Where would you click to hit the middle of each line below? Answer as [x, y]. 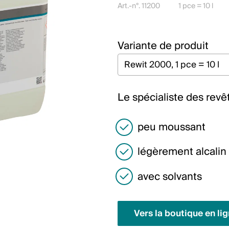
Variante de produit [163, 46]
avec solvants [169, 177]
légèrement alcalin [182, 152]
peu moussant [171, 127]
